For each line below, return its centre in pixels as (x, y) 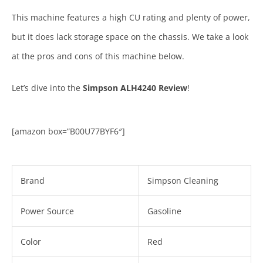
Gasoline (164, 211)
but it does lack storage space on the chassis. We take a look (130, 37)
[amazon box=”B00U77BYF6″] (68, 131)
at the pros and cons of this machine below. (98, 56)
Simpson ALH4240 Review (135, 88)
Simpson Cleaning (183, 181)
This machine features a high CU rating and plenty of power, (131, 18)
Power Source (47, 211)
